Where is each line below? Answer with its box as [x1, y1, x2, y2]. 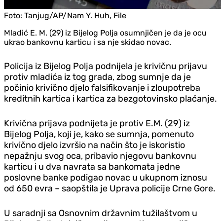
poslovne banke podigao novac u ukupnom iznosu [4, 172, 207, 183]
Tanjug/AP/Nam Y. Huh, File [24, 10, 126, 20]
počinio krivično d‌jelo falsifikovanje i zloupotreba [4, 82, 200, 93]
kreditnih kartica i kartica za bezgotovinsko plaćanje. [4, 93, 217, 104]
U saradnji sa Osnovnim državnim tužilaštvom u [4, 207, 197, 219]
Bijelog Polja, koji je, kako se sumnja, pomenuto [4, 128, 194, 140]
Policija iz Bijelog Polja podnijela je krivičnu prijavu [4, 60, 207, 72]
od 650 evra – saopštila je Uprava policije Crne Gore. [4, 183, 216, 194]
